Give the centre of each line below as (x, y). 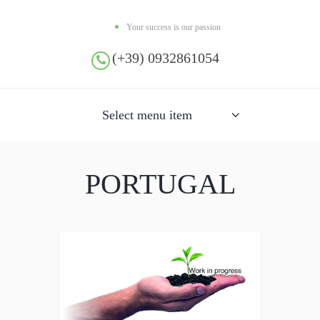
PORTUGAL (160, 184)
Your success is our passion (174, 27)
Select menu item (147, 115)
